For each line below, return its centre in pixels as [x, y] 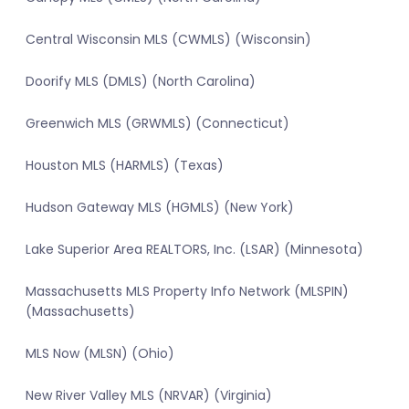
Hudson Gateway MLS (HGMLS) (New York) [160, 208]
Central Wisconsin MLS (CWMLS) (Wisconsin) [168, 40]
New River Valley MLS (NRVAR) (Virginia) [149, 396]
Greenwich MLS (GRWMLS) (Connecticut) [157, 124]
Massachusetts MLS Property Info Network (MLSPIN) [187, 292]
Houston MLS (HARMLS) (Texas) [125, 166]
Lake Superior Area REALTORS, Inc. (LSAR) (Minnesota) [194, 250]
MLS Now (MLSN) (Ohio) [100, 354]
